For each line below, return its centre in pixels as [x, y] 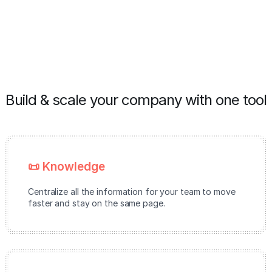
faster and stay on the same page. [97, 203]
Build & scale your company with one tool [136, 100]
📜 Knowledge [66, 167]
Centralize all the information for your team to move [132, 192]
